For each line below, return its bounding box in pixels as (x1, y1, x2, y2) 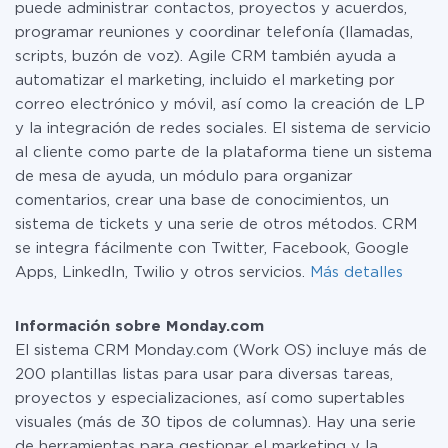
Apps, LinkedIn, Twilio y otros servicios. (15, 266, 310, 279)
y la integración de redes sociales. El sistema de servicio (15, 122, 431, 135)
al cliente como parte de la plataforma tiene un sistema (15, 146, 432, 159)
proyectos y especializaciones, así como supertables (15, 392, 405, 405)
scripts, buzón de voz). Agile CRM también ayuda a (15, 50, 396, 63)
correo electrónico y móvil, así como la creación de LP (15, 98, 425, 111)
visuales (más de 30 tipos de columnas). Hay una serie (15, 416, 416, 429)
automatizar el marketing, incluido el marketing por (15, 74, 395, 87)
